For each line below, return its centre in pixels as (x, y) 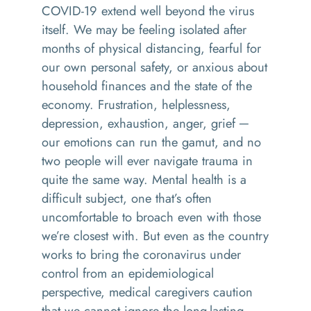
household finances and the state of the (147, 86)
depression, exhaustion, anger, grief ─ (145, 123)
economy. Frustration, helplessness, (136, 104)
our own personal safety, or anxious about (154, 67)
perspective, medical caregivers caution (147, 292)
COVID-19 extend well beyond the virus (148, 11)
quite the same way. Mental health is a (144, 179)
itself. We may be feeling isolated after (144, 30)
